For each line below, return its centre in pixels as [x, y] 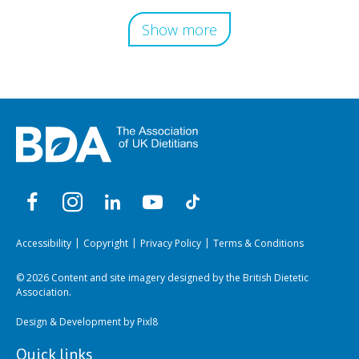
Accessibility [44, 243]
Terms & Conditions [258, 243]
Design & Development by [77, 321]
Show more [179, 29]
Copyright [106, 243]
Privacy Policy [171, 243]
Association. [44, 292]
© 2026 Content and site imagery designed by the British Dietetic [162, 277]
